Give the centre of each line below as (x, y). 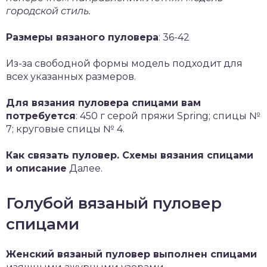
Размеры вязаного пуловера (82, 37)
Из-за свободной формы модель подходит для (124, 63)
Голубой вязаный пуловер (114, 203)
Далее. (85, 168)
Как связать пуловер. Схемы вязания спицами (130, 155)
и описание (36, 168)
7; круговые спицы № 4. (65, 129)
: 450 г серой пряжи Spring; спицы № (168, 116)
